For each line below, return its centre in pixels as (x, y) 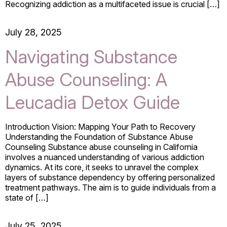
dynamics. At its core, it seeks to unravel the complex (102, 167)
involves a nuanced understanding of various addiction (105, 157)
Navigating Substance (91, 56)
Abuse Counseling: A (86, 79)
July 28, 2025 (33, 32)
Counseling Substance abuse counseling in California (101, 147)
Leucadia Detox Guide (92, 102)
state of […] (27, 197)
